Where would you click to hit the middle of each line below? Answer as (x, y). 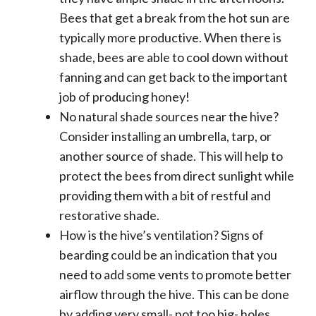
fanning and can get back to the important (174, 77)
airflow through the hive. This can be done (174, 294)
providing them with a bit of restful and (165, 196)
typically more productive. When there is (170, 38)
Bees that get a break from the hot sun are (175, 18)
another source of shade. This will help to (171, 156)
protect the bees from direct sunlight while (177, 176)
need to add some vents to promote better (175, 275)
